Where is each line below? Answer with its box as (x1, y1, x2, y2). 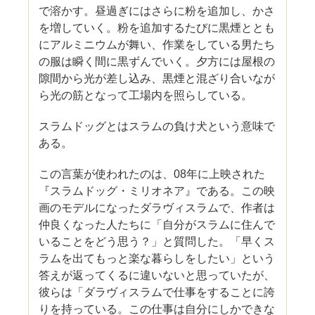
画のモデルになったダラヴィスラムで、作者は (39, 201, 276, 214)
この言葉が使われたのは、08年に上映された (39, 167, 266, 180)
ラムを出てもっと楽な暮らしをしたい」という (39, 252, 276, 264)
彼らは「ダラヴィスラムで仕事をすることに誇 (39, 285, 276, 298)
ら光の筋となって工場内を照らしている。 (39, 89, 253, 101)
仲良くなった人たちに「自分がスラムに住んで (39, 218, 276, 231)
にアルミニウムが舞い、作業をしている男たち (39, 38, 276, 51)
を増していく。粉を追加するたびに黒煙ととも (39, 21, 276, 34)
